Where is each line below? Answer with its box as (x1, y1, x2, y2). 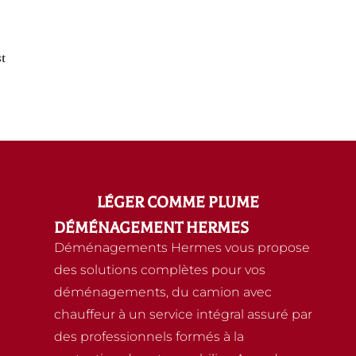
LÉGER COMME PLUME (97, 193, 259, 212)
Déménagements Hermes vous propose (53, 240, 310, 256)
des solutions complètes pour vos (53, 262, 265, 278)
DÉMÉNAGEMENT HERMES (53, 219, 249, 238)
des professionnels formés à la (53, 329, 244, 345)
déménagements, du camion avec (53, 284, 272, 300)
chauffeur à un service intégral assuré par (53, 307, 312, 323)
